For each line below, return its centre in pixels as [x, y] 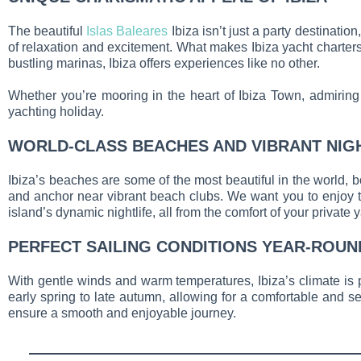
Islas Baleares [127, 31]
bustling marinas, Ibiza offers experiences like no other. [164, 63]
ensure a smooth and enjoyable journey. [122, 313]
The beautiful [48, 31]
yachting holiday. [56, 112]
